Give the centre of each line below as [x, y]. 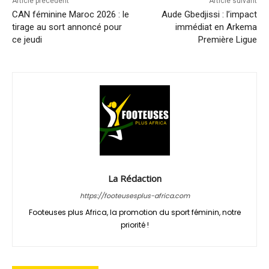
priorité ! [134, 225]
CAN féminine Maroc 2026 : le [71, 14]
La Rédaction [134, 178]
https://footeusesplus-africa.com [134, 195]
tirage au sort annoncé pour [67, 27]
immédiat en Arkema [216, 27]
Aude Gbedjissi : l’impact [209, 14]
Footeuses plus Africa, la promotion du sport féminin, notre [134, 212]
